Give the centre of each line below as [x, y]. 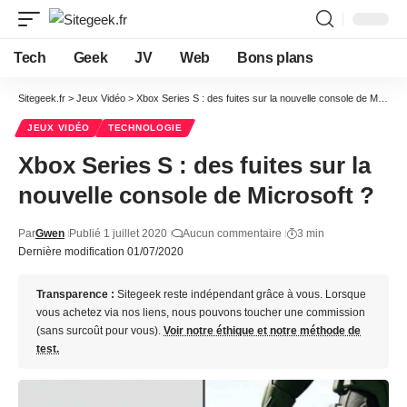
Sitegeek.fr [42, 98]
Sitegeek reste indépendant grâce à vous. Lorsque [240, 294]
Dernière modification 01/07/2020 [101, 252]
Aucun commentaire [232, 233]
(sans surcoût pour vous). [100, 331]
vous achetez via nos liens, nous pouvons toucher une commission [201, 313]
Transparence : [75, 294]
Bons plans [275, 58]
